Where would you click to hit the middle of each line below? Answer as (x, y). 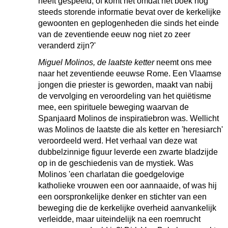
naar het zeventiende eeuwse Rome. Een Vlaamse (130, 74)
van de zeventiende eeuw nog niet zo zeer (114, 34)
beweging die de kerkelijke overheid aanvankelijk (127, 208)
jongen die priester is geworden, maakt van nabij (125, 85)
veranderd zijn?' (67, 46)
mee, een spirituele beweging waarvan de (113, 107)
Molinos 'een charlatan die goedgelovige (111, 174)
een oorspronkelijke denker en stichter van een (122, 197)
